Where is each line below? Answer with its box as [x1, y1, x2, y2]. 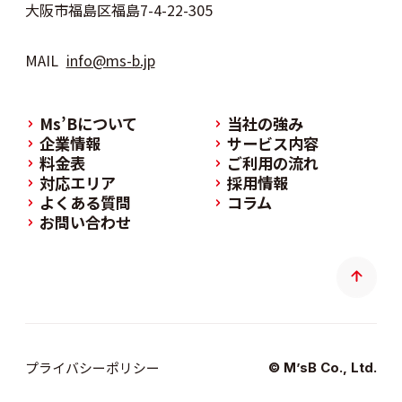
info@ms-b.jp [66, 48, 155, 71]
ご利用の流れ [226, 151, 319, 174]
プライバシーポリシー [24, 358, 160, 378]
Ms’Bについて [39, 111, 137, 135]
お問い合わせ [39, 210, 131, 233]
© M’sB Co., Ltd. [268, 360, 378, 377]
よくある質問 [39, 190, 131, 214]
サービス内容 [226, 131, 319, 154]
